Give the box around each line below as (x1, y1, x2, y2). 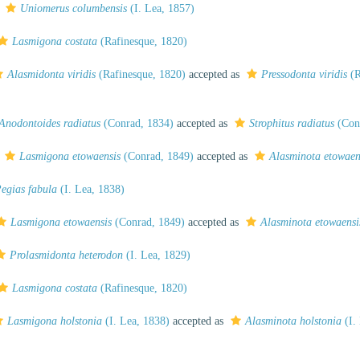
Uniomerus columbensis (20, 2, 127, 14)
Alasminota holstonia (245, 315, 342, 327)
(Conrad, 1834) (100, 117, 174, 129)
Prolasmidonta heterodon (10, 249, 123, 261)
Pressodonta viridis (261, 68, 347, 80)
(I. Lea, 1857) (127, 2, 194, 14)
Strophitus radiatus (249, 117, 334, 129)
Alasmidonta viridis (7, 68, 96, 80)
